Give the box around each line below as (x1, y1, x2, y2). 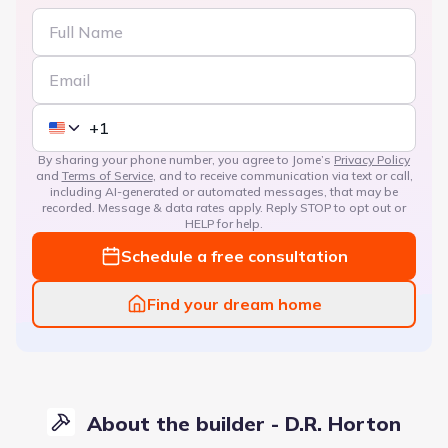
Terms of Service (61, 167, 153, 183)
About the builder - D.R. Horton (87, 410, 401, 436)
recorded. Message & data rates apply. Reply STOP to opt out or (42, 199, 406, 215)
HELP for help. (185, 215, 263, 231)
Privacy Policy (334, 151, 410, 167)
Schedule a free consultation (120, 245, 348, 266)
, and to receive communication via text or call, (152, 167, 413, 183)
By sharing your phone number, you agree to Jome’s (38, 151, 334, 167)
